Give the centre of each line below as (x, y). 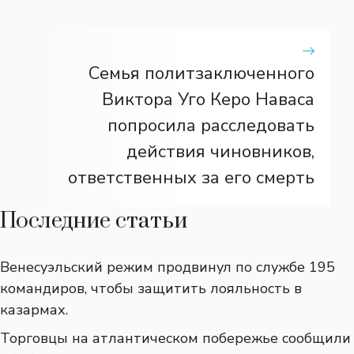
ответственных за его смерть (191, 177)
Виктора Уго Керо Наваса (208, 99)
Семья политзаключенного (201, 73)
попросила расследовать (211, 125)
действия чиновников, (220, 151)
